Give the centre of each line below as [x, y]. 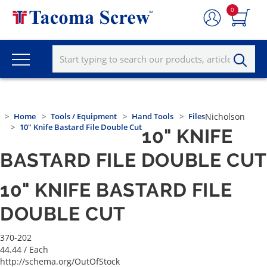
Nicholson [225, 117]
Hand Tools [153, 117]
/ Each [36, 250]
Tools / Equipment [84, 117]
